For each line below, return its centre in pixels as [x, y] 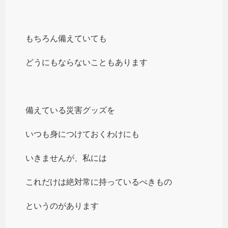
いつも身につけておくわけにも [82, 134]
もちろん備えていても [66, 38]
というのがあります [62, 206]
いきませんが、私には [66, 158]
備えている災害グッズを [70, 110]
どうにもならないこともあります [87, 62]
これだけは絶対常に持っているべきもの [99, 182]
